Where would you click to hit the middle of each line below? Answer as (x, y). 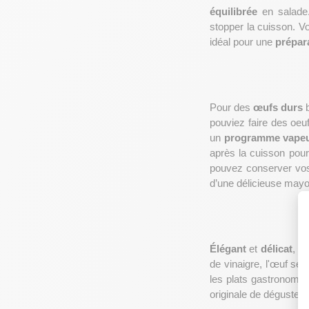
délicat (276, 249)
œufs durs (278, 108)
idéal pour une (242, 42)
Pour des (231, 108)
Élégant (230, 249)
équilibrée (233, 12)
